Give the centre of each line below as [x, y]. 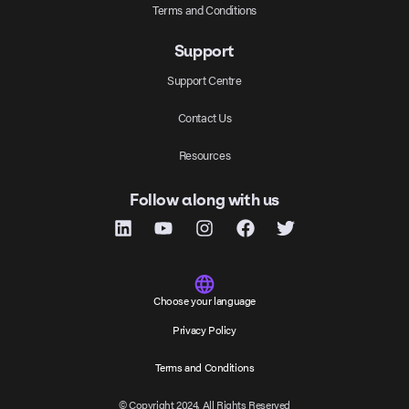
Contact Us [204, 117]
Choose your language [204, 300]
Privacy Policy [204, 330]
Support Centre [204, 79]
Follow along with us [204, 200]
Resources [204, 154]
